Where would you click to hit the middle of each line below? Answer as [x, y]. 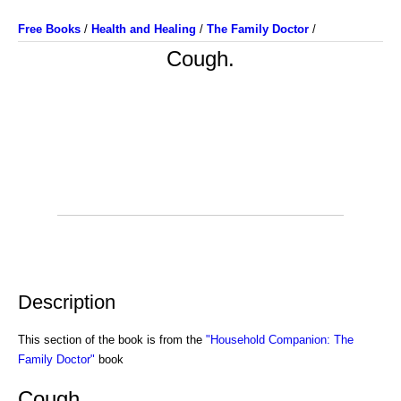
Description [67, 302]
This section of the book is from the [112, 339]
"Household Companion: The [280, 339]
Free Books [49, 29]
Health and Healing [144, 29]
